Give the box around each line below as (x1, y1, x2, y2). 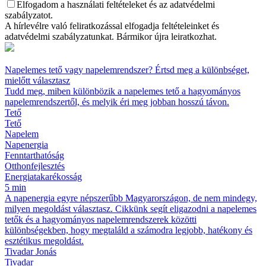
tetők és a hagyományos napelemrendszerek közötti (5, 214, 197, 224)
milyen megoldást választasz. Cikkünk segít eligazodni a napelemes (5, 203, 256, 214)
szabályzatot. (5, 9, 53, 20)
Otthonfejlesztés (5, 160, 65, 171)
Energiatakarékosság (5, 171, 82, 182)
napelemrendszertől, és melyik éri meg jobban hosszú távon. (5, 96, 229, 107)
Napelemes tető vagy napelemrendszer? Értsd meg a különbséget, (5, 64, 249, 75)
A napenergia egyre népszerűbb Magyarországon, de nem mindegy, (5, 192, 257, 203)
